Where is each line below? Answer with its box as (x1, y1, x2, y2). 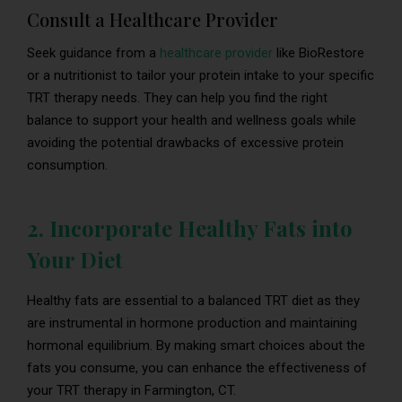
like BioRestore (273, 45, 364, 62)
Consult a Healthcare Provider (27, 7, 278, 32)
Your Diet (27, 245, 123, 275)
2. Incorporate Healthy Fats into (27, 214, 353, 243)
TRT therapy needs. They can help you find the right (27, 90, 328, 107)
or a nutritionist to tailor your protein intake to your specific (27, 67, 374, 84)
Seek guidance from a (27, 45, 160, 62)
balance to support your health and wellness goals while (27, 112, 356, 129)
